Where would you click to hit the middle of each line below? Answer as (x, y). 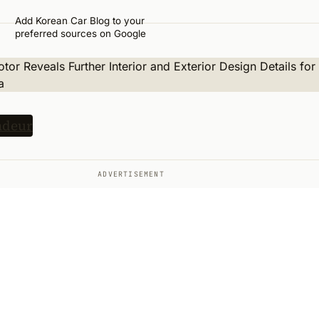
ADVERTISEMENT (131, 174)
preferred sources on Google (80, 33)
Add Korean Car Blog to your (79, 21)
